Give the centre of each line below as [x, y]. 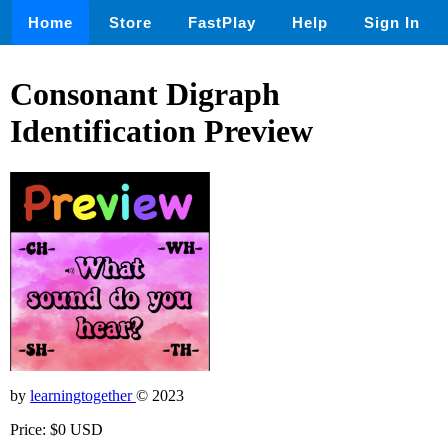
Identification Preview [161, 131]
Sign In [392, 22]
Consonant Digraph [145, 94]
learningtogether [83, 395]
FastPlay [222, 22]
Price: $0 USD [56, 429]
